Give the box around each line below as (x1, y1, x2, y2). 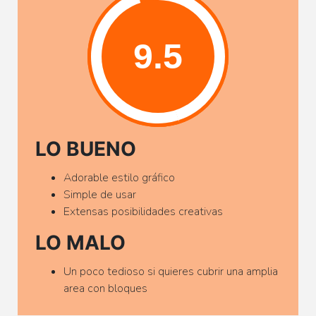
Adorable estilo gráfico (63, 169, 175, 186)
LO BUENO (35, 136, 136, 161)
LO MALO (35, 230, 126, 255)
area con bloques (63, 280, 147, 296)
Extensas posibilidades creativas (63, 203, 223, 219)
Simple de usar (63, 186, 136, 202)
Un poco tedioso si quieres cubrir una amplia (63, 263, 278, 279)
